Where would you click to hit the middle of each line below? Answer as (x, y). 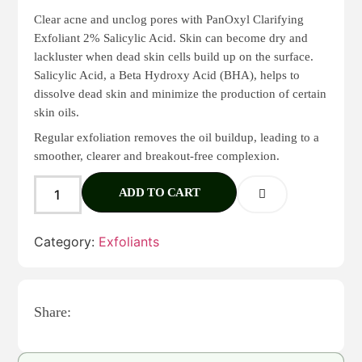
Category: (67, 241)
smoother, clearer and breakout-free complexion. (157, 156)
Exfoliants (129, 241)
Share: (53, 311)
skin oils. (57, 113)
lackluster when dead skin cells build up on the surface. (174, 57)
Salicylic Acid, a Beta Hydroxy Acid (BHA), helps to (167, 76)
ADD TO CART (159, 193)
